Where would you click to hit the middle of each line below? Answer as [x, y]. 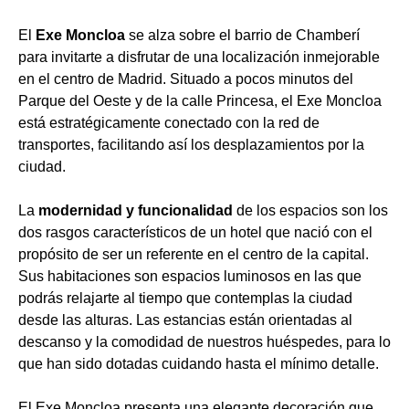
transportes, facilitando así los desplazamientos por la [191, 145]
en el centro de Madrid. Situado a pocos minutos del [186, 79]
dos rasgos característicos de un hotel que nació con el [195, 232]
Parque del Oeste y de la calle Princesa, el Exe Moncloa [200, 101]
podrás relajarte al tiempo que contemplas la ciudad [185, 298]
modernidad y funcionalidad [136, 210]
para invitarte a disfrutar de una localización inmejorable [199, 57]
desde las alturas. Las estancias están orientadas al [185, 320]
